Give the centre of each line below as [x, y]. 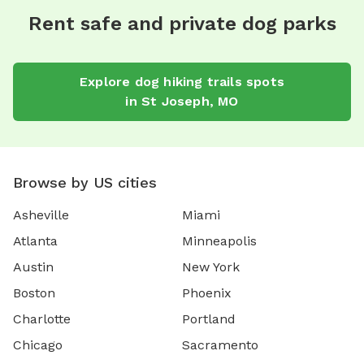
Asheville [41, 214]
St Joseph [175, 101]
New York [211, 266]
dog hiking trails [188, 81]
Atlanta [35, 240]
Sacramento [220, 344]
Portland [209, 318]
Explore [107, 81]
